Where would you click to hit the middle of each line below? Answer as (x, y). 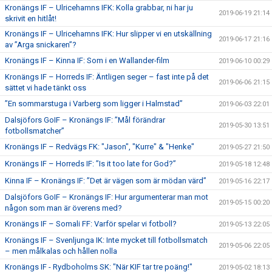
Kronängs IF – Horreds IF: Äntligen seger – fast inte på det (107, 77)
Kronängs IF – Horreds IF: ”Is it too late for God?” (90, 164)
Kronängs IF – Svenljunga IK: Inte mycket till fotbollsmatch (106, 240)
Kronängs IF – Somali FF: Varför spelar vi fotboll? (91, 224)
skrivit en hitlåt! (31, 19)
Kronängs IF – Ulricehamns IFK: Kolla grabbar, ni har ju (99, 8)
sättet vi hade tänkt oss (46, 88)
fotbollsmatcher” (35, 131)
